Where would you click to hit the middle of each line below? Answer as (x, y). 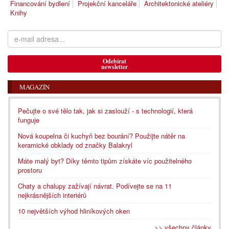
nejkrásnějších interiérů (52, 195)
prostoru (30, 170)
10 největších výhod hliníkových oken (74, 211)
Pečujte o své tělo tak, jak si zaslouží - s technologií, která (105, 111)
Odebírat (114, 61)
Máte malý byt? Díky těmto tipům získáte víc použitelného (105, 161)
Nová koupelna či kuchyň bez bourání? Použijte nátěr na (101, 136)
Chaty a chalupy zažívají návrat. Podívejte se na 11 (95, 186)
